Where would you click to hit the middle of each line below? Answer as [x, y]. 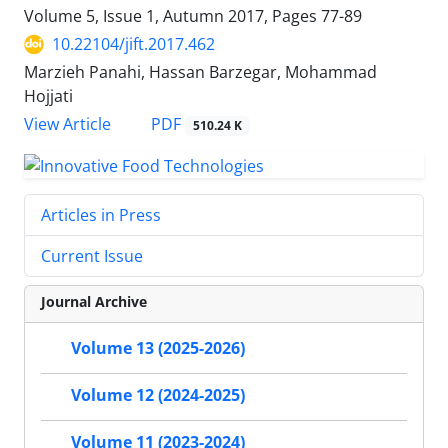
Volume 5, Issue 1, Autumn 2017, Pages [172, 16]
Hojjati [48, 96]
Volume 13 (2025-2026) [158, 348]
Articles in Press [101, 215]
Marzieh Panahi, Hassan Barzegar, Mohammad [200, 72]
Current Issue [92, 256]
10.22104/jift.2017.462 [133, 44]
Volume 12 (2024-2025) [158, 395]
